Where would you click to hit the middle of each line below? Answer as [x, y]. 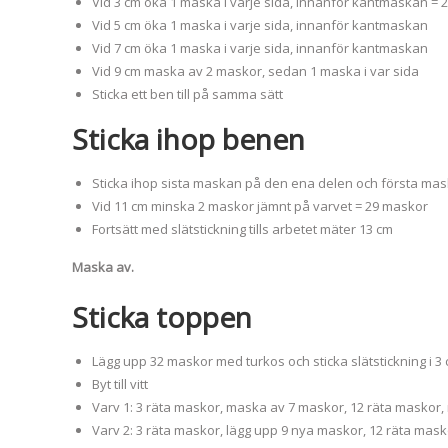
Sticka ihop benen [188, 139]
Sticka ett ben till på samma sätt [187, 94]
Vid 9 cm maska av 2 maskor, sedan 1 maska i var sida [255, 71]
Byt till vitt [120, 384]
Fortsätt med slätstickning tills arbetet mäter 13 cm [242, 229]
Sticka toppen [162, 317]
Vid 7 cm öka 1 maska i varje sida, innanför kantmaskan [260, 48]
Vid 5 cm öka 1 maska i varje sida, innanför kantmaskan [260, 25]
